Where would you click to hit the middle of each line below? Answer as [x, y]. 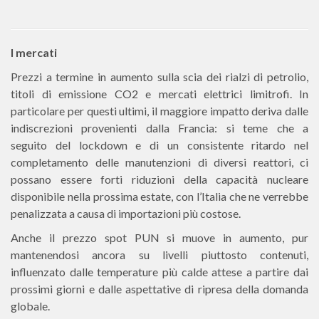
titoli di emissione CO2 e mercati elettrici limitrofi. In [159, 94]
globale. [30, 306]
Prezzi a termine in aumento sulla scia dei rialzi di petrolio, [159, 77]
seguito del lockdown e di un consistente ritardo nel [159, 145]
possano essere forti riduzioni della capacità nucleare [159, 179]
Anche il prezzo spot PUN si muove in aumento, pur [159, 237]
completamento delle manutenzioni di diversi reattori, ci [159, 162]
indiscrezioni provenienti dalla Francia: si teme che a [159, 128]
